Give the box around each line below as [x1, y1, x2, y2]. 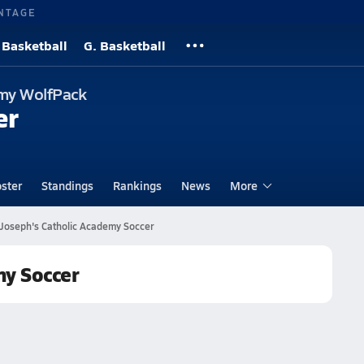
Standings [41, 177, 93, 193]
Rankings [112, 177, 162, 193]
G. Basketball [84, 36, 166, 54]
